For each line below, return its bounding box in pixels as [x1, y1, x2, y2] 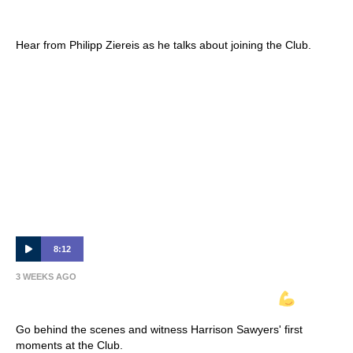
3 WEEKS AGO [16, 272, 76, 281]
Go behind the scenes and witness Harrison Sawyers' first [16, 323, 303, 336]
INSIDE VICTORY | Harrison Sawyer [16, 291, 279, 308]
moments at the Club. [16, 339, 123, 351]
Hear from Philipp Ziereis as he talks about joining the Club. [16, 38, 311, 51]
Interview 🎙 [16, 6, 98, 24]
